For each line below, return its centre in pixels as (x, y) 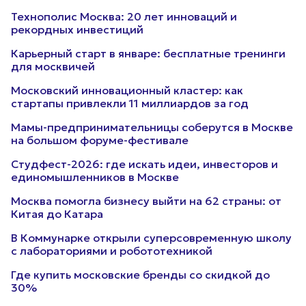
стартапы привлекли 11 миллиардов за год (130, 103)
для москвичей (53, 66)
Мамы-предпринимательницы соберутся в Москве (152, 127)
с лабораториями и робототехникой (112, 251)
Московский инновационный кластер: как (127, 90)
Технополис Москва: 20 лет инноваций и (124, 16)
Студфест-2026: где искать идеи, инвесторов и (144, 164)
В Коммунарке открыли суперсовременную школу (151, 238)
